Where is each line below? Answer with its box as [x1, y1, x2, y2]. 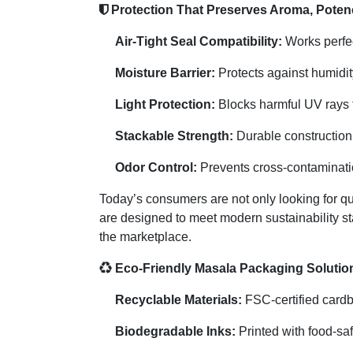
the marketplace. [99, 229, 191, 243]
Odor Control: [115, 160, 197, 174]
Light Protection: [115, 97, 215, 111]
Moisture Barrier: [115, 65, 215, 80]
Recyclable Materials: [115, 292, 242, 307]
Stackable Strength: [115, 128, 233, 143]
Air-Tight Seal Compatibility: [115, 34, 282, 48]
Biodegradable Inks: [115, 324, 236, 338]
